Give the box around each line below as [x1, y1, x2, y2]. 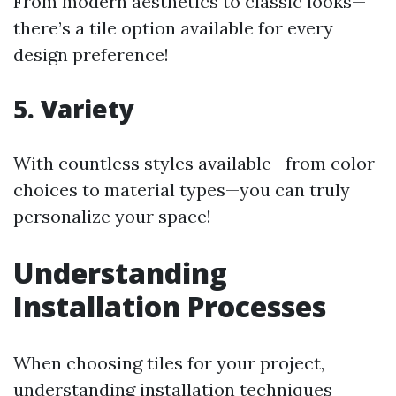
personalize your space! [13, 205, 211, 227]
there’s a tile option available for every [13, 17, 333, 39]
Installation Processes [13, 287, 326, 325]
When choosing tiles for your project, [13, 352, 324, 374]
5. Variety [13, 92, 134, 126]
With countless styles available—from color [13, 152, 375, 174]
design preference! [13, 43, 169, 65]
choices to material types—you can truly [13, 179, 350, 201]
